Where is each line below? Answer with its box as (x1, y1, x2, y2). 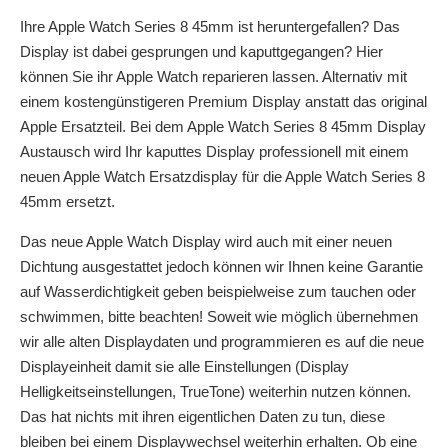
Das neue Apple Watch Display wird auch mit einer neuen (20, 232, 392, 250)
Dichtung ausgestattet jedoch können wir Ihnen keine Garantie (20, 257, 423, 275)
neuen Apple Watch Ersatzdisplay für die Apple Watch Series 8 (20, 168, 425, 186)
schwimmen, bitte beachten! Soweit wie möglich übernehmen (20, 307, 418, 325)
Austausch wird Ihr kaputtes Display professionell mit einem (20, 143, 409, 161)
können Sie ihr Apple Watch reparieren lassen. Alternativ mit (20, 68, 407, 86)
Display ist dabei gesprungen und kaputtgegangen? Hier (20, 43, 383, 61)
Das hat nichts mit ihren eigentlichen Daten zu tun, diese (20, 407, 385, 425)
